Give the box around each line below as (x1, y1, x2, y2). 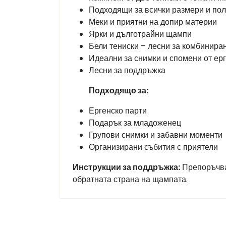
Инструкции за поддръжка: (73, 161, 180, 173)
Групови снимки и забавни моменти (89, 129, 222, 141)
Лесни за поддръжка (89, 64, 165, 76)
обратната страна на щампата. (73, 173, 188, 185)
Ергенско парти (89, 104, 147, 117)
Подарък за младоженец (89, 117, 181, 129)
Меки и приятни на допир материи (89, 16, 217, 28)
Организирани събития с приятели (89, 141, 218, 153)
